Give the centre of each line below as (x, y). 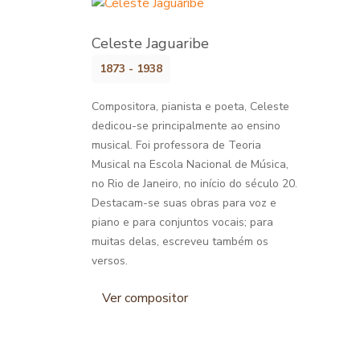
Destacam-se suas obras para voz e (184, 202)
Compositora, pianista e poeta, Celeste (190, 106)
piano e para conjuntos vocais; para (182, 222)
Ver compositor (145, 298)
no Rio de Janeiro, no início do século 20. (194, 183)
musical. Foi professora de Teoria (176, 145)
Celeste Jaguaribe (150, 43)
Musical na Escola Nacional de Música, (190, 164)
